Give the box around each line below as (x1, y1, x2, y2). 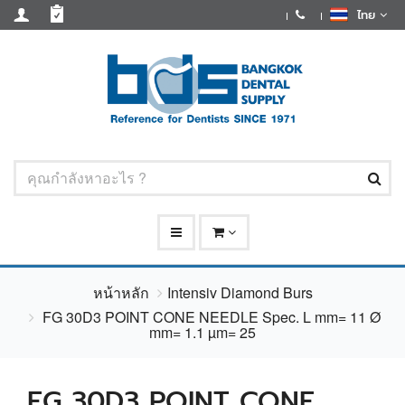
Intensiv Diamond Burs (166, 282, 313, 304)
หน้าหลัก (92, 282, 149, 304)
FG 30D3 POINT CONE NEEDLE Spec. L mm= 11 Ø (39, 306, 381, 328)
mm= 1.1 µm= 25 (149, 322, 256, 344)
